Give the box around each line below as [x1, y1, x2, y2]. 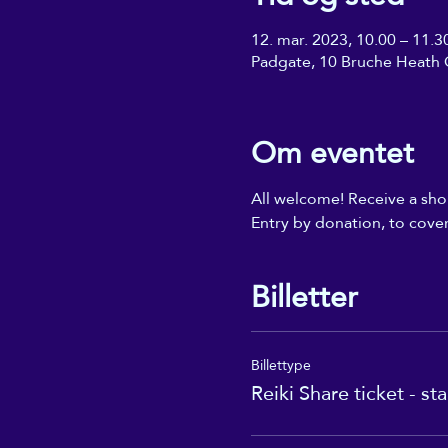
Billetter [250, 268, 358, 325]
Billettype [250, 352, 311, 379]
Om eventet [250, 124, 414, 181]
